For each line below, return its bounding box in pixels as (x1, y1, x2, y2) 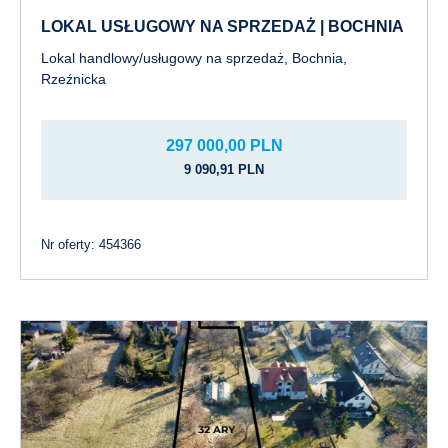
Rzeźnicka (41, 71, 106, 87)
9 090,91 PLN (184, 162, 264, 177)
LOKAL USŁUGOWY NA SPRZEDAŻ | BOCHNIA (41, 18, 404, 35)
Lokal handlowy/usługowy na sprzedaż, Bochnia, (41, 50, 347, 66)
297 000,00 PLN (165, 137, 283, 154)
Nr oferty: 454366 (41, 237, 141, 252)
